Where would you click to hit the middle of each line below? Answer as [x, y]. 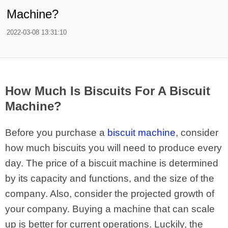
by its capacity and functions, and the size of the [110, 178]
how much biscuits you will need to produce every [113, 148]
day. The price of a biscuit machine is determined [112, 163]
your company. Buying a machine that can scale [110, 209]
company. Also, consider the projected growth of [110, 194]
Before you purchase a [56, 133]
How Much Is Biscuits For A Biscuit [108, 91]
